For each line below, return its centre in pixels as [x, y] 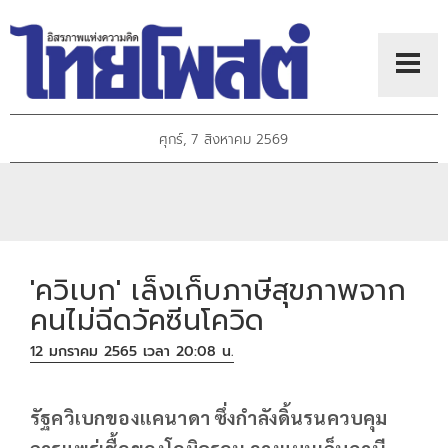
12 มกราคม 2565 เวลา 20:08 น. [132, 352]
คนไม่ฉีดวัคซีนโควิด [147, 320]
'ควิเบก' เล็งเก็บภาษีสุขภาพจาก [218, 290]
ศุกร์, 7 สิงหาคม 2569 [224, 140]
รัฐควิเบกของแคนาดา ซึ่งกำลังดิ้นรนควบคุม [209, 416]
